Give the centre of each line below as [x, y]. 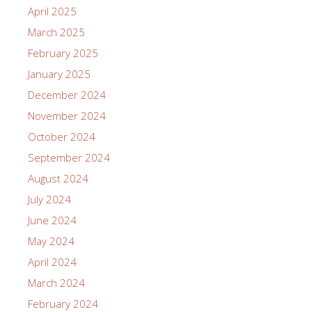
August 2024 [58, 179]
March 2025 [56, 32]
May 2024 [51, 241]
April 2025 [52, 11]
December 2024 [67, 95]
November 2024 [67, 116]
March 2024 [56, 283]
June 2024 [52, 220]
